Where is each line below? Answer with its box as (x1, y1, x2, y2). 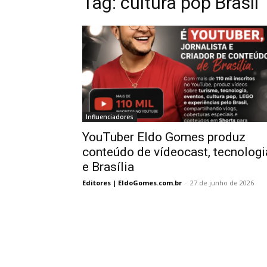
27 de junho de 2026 (190, 178, 254, 187)
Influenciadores (86, 113, 133, 121)
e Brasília (82, 160, 134, 174)
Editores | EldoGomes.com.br (82, 178, 182, 187)
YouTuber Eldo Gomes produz (82, 130, 246, 144)
